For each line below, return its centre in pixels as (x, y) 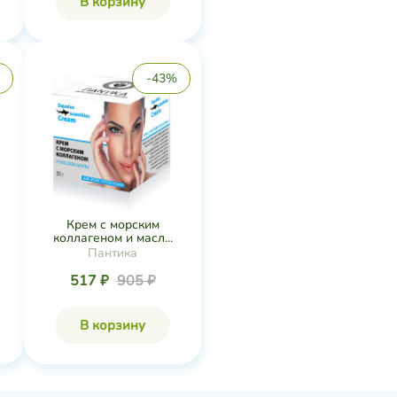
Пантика (113, 253)
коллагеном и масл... (113, 238)
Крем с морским (113, 225)
